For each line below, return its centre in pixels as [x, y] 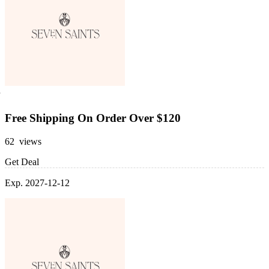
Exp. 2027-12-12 [37, 183]
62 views [23, 141]
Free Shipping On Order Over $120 [93, 118]
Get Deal [22, 162]
